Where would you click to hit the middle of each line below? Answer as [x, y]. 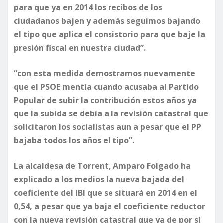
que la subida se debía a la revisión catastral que [111, 114]
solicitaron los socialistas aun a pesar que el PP [108, 127]
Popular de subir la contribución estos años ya [105, 100]
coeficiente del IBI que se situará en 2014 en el [106, 193]
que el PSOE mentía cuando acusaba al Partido [106, 87]
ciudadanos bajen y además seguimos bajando [107, 21]
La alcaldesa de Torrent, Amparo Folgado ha [102, 166]
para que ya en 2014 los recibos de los [88, 8]
